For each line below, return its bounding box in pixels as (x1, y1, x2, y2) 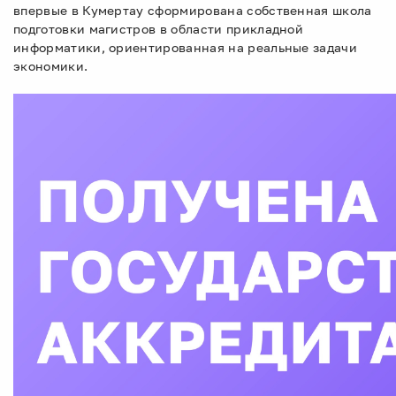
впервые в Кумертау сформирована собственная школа (13, 3, 372, 18)
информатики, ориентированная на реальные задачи (13, 40, 358, 55)
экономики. (13, 58, 88, 73)
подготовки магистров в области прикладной (13, 21, 304, 36)
